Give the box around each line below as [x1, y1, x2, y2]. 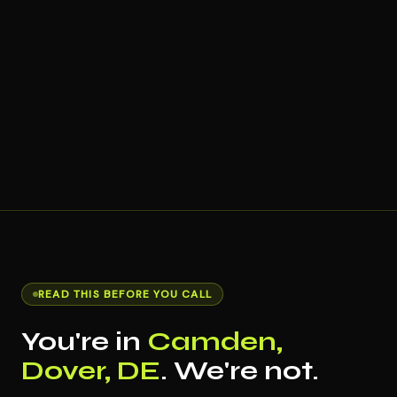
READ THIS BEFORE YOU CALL [38, 287, 212, 301]
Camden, [147, 325, 283, 357]
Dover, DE [21, 354, 160, 386]
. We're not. [160, 354, 319, 386]
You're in [21, 325, 147, 357]
